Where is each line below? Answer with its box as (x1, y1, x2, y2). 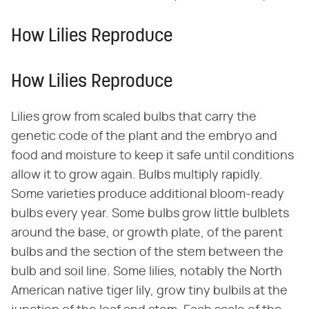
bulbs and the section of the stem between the (11, 246, 283, 259)
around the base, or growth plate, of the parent (11, 227, 283, 240)
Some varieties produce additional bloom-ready (11, 188, 284, 201)
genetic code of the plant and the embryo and (11, 130, 277, 143)
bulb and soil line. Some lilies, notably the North (11, 266, 282, 279)
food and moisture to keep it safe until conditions (11, 150, 294, 163)
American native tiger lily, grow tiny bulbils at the (11, 285, 288, 298)
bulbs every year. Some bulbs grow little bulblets (11, 208, 289, 221)
